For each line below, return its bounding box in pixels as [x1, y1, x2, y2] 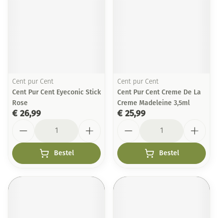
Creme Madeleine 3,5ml [117, 99, 190, 107]
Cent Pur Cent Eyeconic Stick [12, 88, 101, 96]
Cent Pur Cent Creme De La [117, 88, 201, 96]
